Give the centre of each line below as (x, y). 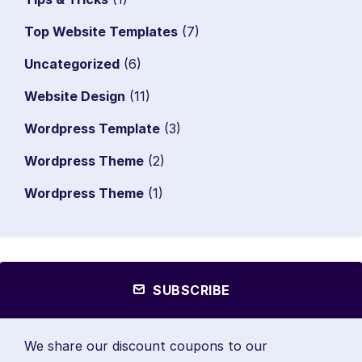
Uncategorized (72, 63)
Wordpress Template (92, 128)
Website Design (75, 96)
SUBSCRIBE (189, 290)
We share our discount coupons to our (146, 345)
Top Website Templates (101, 31)
